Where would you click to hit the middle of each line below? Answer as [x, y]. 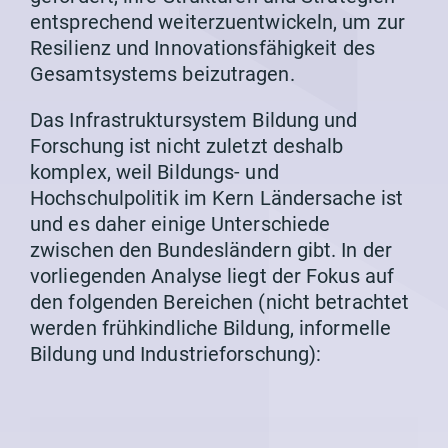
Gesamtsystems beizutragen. [162, 74]
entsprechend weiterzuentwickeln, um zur [217, 22]
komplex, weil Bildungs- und [154, 172]
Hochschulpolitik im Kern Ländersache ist [217, 198]
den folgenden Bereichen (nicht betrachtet [220, 302]
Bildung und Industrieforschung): [176, 354]
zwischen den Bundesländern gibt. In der [211, 250]
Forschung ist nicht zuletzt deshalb [187, 146]
